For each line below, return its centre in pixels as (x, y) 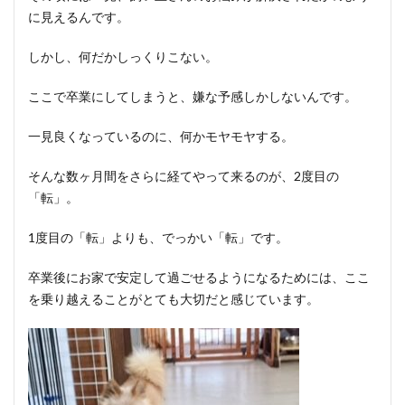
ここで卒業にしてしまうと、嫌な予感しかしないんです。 (193, 96)
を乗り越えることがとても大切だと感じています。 (174, 299)
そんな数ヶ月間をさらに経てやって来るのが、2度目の (184, 176)
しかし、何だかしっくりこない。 (123, 57)
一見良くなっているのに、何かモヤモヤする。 (161, 136)
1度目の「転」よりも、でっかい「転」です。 (158, 237)
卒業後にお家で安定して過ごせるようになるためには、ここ (199, 277)
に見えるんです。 (79, 17)
